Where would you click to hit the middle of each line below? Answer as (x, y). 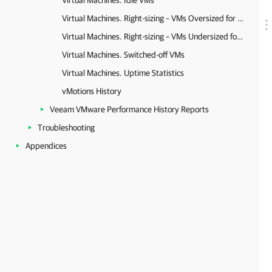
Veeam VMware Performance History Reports (129, 109)
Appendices (46, 146)
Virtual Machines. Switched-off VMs (123, 55)
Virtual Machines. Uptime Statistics (123, 73)
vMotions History (92, 91)
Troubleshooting (66, 127)
